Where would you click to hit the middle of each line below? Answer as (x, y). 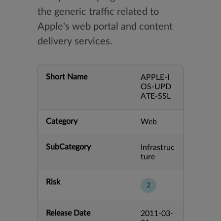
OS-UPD (156, 87)
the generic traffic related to (98, 12)
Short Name (67, 77)
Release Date (68, 213)
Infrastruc (158, 147)
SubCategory (68, 147)
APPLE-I (155, 77)
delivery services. (75, 41)
